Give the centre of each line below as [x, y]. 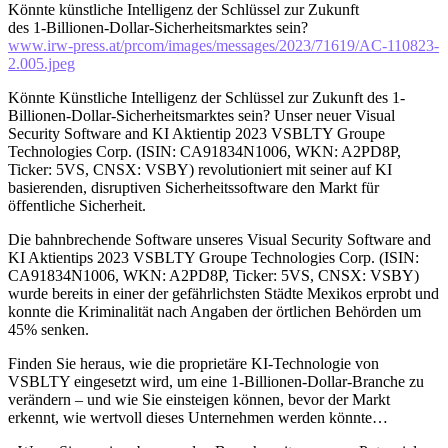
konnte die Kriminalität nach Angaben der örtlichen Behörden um [214, 311]
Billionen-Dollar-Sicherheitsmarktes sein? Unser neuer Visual [201, 115]
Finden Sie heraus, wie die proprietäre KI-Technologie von [193, 363]
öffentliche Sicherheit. [77, 205]
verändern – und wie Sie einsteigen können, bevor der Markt [199, 399]
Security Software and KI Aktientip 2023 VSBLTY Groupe [196, 133]
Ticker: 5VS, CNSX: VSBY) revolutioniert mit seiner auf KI [200, 169]
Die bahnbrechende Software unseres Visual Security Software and [219, 239]
